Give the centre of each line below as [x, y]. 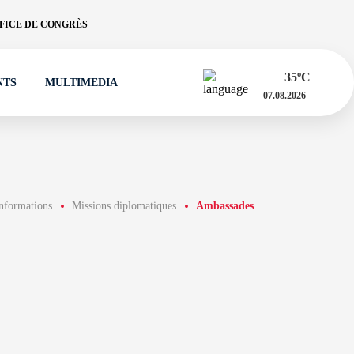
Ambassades [224, 206]
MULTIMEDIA [81, 83]
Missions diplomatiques [124, 206]
